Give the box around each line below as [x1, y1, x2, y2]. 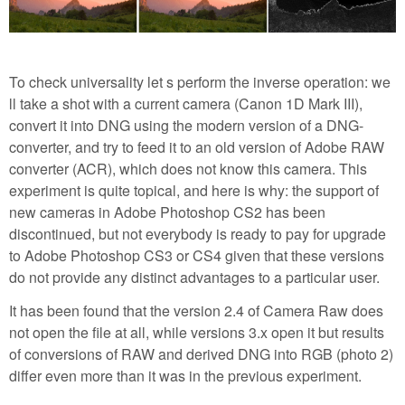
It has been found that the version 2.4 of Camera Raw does [9, 299, 383, 321]
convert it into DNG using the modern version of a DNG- [9, 114, 363, 136]
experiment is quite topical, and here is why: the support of [9, 179, 379, 201]
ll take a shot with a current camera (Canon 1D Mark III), [9, 92, 363, 114]
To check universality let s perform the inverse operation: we [9, 71, 391, 92]
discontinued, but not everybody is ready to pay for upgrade [9, 222, 386, 244]
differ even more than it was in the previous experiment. [9, 364, 362, 386]
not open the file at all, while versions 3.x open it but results [9, 321, 384, 343]
